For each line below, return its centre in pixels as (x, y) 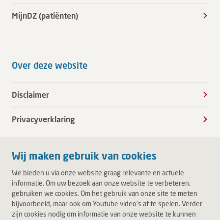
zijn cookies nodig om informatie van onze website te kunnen (104, 214)
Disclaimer (30, 95)
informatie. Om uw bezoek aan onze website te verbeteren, (101, 183)
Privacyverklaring (43, 119)
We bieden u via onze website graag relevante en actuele (98, 173)
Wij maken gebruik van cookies (84, 156)
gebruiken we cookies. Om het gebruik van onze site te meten (105, 193)
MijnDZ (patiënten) (45, 15)
